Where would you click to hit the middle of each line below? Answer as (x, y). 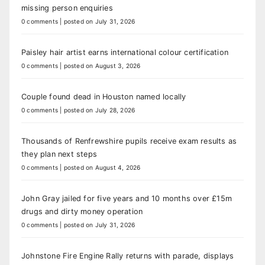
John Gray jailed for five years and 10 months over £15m (127, 199)
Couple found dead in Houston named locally (104, 97)
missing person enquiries (67, 8)
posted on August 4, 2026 (102, 168)
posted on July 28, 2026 (99, 110)
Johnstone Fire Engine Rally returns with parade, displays (128, 256)
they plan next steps (59, 154)
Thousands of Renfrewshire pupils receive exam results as (129, 141)
